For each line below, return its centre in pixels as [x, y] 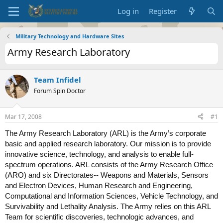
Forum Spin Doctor [60, 91]
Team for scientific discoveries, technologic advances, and [99, 217]
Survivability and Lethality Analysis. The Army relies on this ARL [108, 206]
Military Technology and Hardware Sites [69, 36]
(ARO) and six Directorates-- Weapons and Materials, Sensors [107, 175]
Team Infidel [57, 80]
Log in [128, 11]
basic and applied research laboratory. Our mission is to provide [108, 143]
